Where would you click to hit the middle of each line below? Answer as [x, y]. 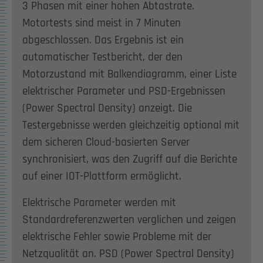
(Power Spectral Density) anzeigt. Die [107, 109]
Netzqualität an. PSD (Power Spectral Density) [128, 254]
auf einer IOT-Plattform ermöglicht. [102, 177]
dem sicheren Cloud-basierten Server [106, 143]
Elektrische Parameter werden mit [99, 203]
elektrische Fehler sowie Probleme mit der [117, 237]
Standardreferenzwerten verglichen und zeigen [129, 220]
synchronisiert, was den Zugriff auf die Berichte [129, 160]
